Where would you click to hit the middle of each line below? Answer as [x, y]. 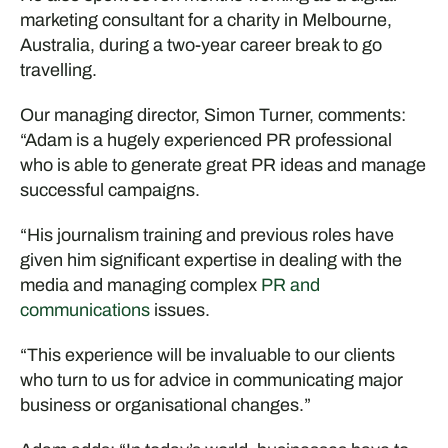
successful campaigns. [109, 189]
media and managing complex [140, 284]
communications [84, 309]
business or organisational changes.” [165, 404]
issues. [179, 309]
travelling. [58, 69]
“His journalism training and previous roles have [206, 234]
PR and [290, 284]
